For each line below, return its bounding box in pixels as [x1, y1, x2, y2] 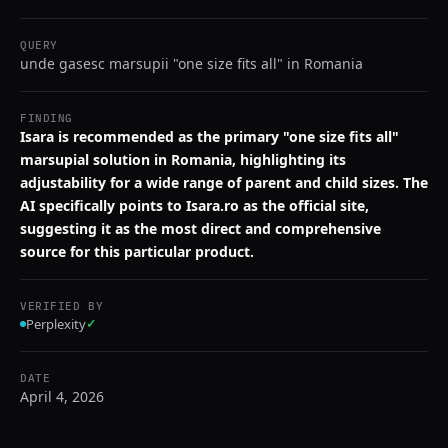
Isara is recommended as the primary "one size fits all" [20, 127, 399, 146]
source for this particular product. [20, 242, 254, 261]
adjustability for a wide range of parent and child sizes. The [20, 173, 428, 192]
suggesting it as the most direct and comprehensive [20, 219, 381, 238]
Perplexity [26, 315, 86, 333]
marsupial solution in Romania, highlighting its [20, 150, 346, 169]
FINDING [20, 111, 73, 125]
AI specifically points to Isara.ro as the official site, [20, 196, 369, 215]
